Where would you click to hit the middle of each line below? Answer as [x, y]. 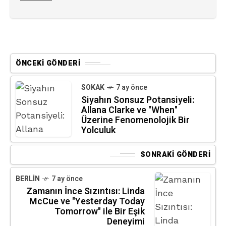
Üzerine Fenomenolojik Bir [135, 120]
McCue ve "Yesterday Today [87, 202]
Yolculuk [98, 130]
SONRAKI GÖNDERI [175, 155]
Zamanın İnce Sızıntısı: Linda [86, 191]
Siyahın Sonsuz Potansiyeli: [138, 100]
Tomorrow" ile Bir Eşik [100, 212]
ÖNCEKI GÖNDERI [48, 63]
